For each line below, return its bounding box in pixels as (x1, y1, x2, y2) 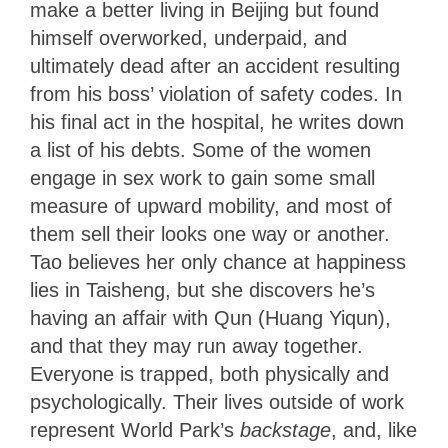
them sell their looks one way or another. (30, 222, 390, 245)
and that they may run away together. (30, 334, 363, 357)
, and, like (331, 418, 417, 441)
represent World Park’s (30, 418, 240, 441)
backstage (240, 418, 331, 441)
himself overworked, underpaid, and (30, 26, 347, 49)
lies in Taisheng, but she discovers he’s (30, 278, 375, 301)
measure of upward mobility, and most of (30, 194, 392, 217)
